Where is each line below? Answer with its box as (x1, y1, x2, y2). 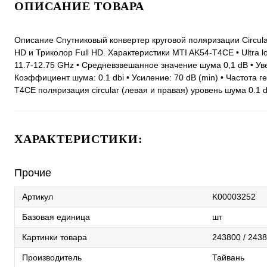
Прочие (14, 166, 51, 179)
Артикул (22, 191, 53, 201)
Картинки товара (22, 232, 87, 242)
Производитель (22, 252, 82, 262)
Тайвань (212, 252, 244, 262)
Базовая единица (22, 212, 90, 222)
